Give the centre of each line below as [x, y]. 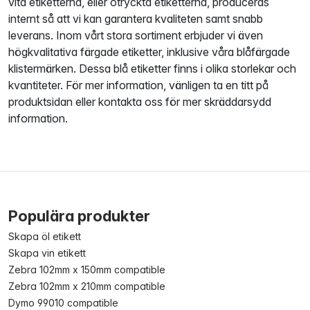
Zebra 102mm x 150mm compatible [87, 270]
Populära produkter [79, 216]
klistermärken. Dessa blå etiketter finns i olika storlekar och [152, 69]
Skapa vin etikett [47, 253]
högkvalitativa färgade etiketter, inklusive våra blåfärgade [149, 52]
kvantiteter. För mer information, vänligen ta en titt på [138, 85]
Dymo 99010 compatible [63, 303]
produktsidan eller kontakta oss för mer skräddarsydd [140, 102]
